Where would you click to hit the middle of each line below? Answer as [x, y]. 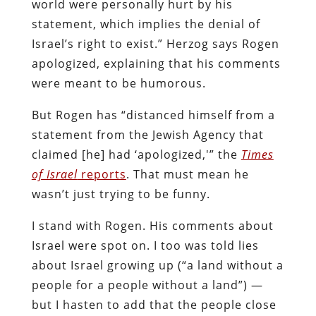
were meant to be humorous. [119, 83]
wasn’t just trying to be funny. [121, 194]
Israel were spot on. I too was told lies [145, 245]
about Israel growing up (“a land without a [157, 265]
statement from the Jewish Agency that [147, 134]
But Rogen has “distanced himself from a [153, 115]
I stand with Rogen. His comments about [152, 225]
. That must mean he [187, 174]
